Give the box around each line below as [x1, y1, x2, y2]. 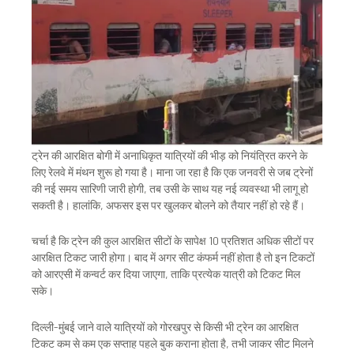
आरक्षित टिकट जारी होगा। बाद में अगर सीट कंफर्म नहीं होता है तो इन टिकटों [32, 250, 314, 265]
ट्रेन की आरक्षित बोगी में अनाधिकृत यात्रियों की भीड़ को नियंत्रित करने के [32, 148, 307, 162]
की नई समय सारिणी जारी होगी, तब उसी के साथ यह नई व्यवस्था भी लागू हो [32, 181, 308, 195]
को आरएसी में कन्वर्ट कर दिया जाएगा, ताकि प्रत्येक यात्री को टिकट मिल [32, 267, 300, 281]
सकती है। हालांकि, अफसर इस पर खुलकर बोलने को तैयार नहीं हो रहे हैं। [32, 198, 305, 212]
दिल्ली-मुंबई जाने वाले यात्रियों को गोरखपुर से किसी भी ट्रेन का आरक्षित [32, 319, 299, 333]
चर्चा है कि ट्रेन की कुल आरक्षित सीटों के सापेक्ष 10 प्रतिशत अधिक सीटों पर [32, 234, 314, 248]
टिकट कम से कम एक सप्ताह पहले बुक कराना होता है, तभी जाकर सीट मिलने [32, 336, 314, 350]
